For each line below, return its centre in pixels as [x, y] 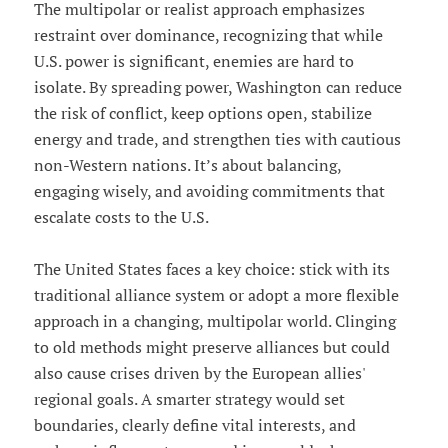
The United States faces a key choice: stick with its [211, 268]
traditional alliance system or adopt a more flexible [216, 294]
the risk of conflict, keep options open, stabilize [202, 112]
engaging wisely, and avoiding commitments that [209, 190]
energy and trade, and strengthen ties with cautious [217, 138]
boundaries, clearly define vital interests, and [194, 424]
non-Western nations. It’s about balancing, [187, 164]
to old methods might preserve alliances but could [211, 346]
